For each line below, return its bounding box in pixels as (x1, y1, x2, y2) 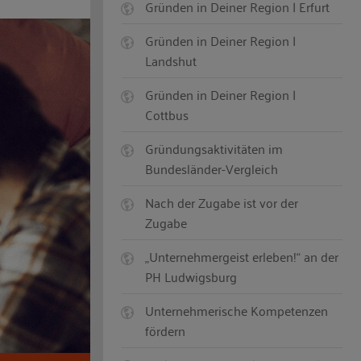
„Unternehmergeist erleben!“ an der (145, 245, 339, 268)
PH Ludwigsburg (145, 265, 238, 288)
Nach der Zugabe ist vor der (145, 191, 299, 214)
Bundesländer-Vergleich (145, 157, 279, 180)
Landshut (145, 49, 197, 73)
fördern (145, 319, 186, 342)
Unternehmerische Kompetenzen (145, 299, 329, 322)
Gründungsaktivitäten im (145, 137, 284, 160)
